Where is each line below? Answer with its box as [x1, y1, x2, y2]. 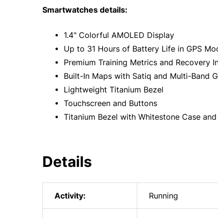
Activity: [54, 191, 86, 200]
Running [149, 191, 178, 200]
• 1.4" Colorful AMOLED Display [52, 30, 174, 40]
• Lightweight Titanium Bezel [52, 85, 163, 94]
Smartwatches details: [42, 5, 127, 15]
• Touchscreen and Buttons [52, 98, 157, 108]
